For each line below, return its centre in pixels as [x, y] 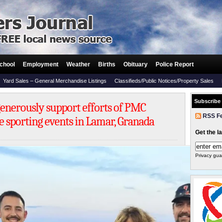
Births [107, 64]
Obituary [136, 64]
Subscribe [207, 101]
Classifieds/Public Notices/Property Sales [164, 81]
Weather [78, 64]
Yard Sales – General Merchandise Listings [55, 81]
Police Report [175, 64]
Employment [41, 64]
